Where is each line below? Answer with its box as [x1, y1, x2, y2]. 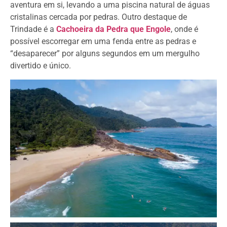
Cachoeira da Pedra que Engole [56, 24, 171, 34]
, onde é [171, 24, 198, 34]
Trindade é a [10, 24, 56, 34]
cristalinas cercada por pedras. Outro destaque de [10, 12, 187, 22]
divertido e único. [10, 61, 71, 71]
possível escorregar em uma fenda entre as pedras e [10, 36, 196, 47]
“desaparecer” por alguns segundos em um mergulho [10, 49, 200, 59]
